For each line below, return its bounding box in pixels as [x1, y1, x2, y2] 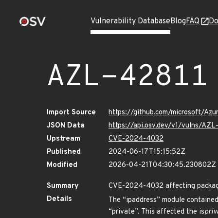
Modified [47, 161, 77, 170]
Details [47, 195, 72, 204]
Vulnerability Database [91, 17, 170, 26]
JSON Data [47, 121, 85, 130]
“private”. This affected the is [109, 207, 204, 217]
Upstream [47, 134, 80, 144]
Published [47, 147, 81, 157]
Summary [47, 182, 79, 191]
